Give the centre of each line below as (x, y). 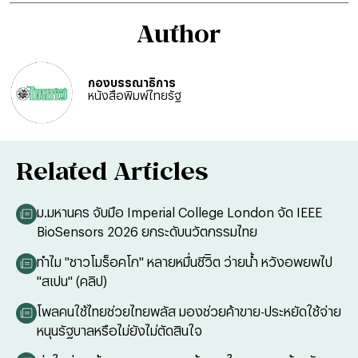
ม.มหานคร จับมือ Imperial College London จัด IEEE (179, 212)
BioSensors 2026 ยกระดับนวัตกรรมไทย (147, 231)
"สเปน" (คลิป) (72, 281)
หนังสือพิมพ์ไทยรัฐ (135, 95)
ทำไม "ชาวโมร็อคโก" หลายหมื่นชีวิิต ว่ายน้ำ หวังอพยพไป (185, 262)
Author (179, 34)
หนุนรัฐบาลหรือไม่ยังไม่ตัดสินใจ (119, 330)
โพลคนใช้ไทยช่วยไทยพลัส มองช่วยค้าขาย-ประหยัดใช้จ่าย (189, 311)
